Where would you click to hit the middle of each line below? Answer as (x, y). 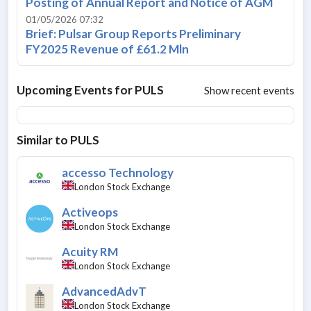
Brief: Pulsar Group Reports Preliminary (133, 33)
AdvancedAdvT (104, 291)
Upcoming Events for (76, 90)
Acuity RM (90, 251)
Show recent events (249, 90)
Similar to (43, 140)
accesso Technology (118, 172)
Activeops (90, 212)
